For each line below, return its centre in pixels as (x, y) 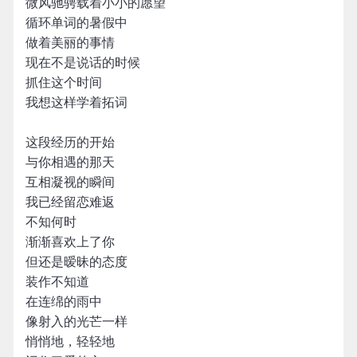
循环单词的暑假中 (76, 23)
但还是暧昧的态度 (76, 262)
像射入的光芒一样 (76, 322)
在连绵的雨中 (64, 302)
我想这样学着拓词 (76, 102)
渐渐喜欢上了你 (70, 242)
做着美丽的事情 (70, 43)
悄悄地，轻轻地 (70, 341)
